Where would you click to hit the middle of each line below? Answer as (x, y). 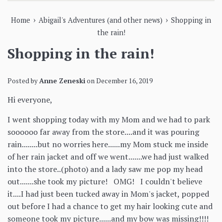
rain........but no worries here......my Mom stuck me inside (108, 144)
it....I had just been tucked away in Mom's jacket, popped (108, 194)
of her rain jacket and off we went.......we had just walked (108, 156)
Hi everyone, (30, 99)
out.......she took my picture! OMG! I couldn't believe (105, 181)
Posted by (23, 81)
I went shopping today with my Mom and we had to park (109, 119)
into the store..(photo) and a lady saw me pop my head (105, 169)
